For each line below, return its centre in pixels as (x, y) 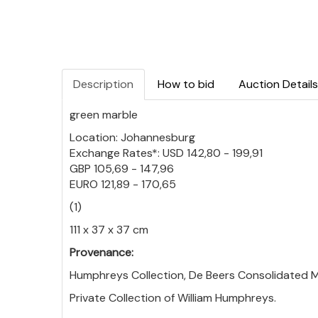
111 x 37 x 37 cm (109, 230)
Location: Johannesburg (132, 137)
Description (103, 84)
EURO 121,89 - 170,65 (123, 184)
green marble (104, 115)
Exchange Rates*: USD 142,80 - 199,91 (166, 153)
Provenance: (102, 252)
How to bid (186, 84)
